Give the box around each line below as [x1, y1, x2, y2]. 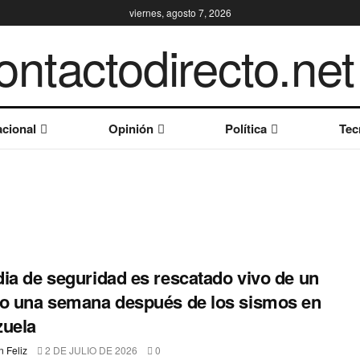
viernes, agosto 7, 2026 [129, 6, 231, 19]
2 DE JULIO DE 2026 [43, 343, 137, 357]
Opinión [108, 120, 153, 137]
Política [225, 120, 268, 137]
